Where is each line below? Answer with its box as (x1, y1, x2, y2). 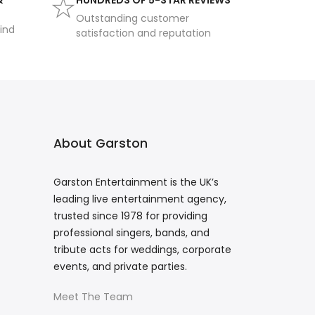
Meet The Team (53, 290, 133, 304)
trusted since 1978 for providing (53, 209, 207, 224)
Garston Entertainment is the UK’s (53, 175, 219, 190)
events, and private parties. (53, 259, 187, 274)
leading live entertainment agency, (53, 192, 226, 207)
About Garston (53, 135, 148, 153)
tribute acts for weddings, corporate (53, 243, 231, 257)
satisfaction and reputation (75, 26, 211, 41)
